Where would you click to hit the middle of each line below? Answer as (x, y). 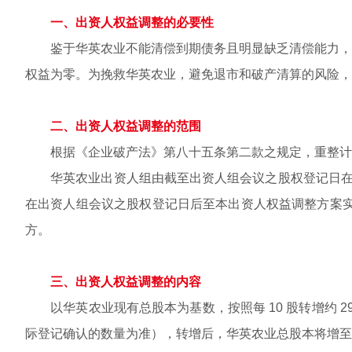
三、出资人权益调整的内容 (126, 282)
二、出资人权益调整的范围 (126, 126)
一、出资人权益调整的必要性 (132, 22)
